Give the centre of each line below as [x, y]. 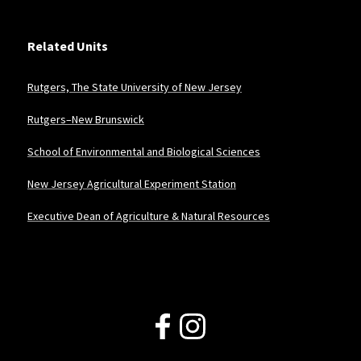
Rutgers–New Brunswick [85, 119]
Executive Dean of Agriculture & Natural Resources [148, 216]
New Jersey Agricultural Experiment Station [131, 183]
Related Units [67, 46]
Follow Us [59, 318]
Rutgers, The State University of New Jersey [134, 87]
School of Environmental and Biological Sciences [143, 151]
